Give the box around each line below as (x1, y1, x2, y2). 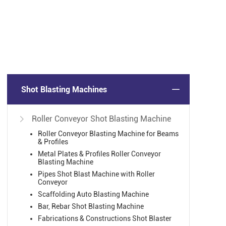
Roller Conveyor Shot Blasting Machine (32, 114, 171, 124)
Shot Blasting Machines (21, 84, 107, 94)
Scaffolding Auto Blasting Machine (38, 190, 149, 199)
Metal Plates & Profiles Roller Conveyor (38, 150, 161, 158)
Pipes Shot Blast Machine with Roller (38, 170, 155, 179)
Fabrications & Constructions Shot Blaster (38, 214, 172, 223)
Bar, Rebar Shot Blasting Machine (38, 202, 144, 211)
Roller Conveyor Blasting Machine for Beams (38, 130, 179, 138)
